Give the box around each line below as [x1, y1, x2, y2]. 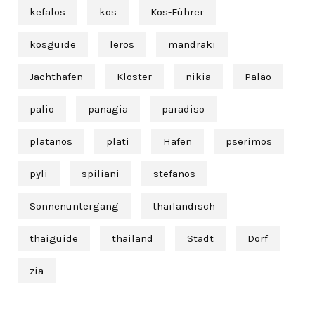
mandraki [168, 37, 216, 51]
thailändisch [153, 199, 215, 212]
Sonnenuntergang [30, 199, 119, 212]
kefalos [30, 5, 65, 18]
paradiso [162, 102, 205, 115]
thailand [112, 231, 153, 245]
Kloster [117, 70, 152, 83]
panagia [88, 102, 128, 115]
